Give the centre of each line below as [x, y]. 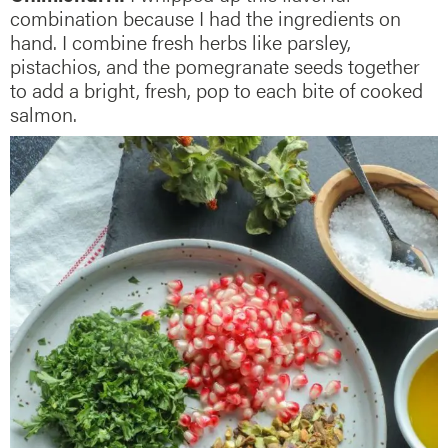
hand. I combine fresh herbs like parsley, [180, 42]
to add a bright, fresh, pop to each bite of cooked [216, 90]
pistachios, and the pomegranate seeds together [215, 66]
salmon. [43, 114]
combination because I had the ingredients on [205, 18]
